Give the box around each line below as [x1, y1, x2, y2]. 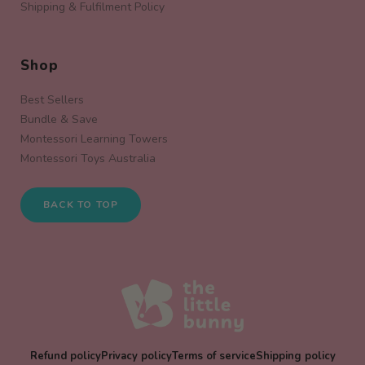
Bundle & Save [20, 111, 98, 127]
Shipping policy [255, 349, 336, 363]
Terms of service [171, 349, 256, 363]
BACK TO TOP [43, 197, 119, 211]
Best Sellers [20, 91, 84, 108]
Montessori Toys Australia [20, 150, 156, 166]
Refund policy [29, 349, 101, 363]
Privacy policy [100, 349, 172, 363]
